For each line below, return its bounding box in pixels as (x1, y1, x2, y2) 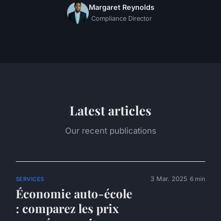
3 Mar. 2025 (150, 175, 187, 183)
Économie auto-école (16, 185, 132, 202)
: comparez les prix (16, 200, 119, 217)
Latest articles (70, 102, 151, 119)
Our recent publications (65, 126, 156, 136)
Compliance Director (91, 15, 152, 23)
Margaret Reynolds (88, 3, 154, 12)
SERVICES (16, 175, 44, 183)
